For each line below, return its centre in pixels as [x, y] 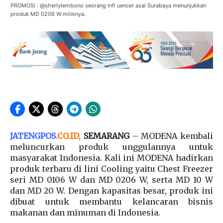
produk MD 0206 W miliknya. [48, 14]
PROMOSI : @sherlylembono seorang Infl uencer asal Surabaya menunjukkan [108, 5]
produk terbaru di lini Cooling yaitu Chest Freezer [111, 169]
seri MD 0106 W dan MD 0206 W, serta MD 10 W [111, 180]
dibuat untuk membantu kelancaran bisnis [111, 202]
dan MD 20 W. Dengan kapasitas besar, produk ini [111, 191]
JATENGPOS [33, 136]
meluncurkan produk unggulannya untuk [111, 147]
